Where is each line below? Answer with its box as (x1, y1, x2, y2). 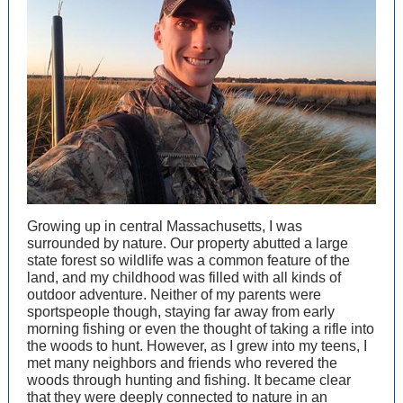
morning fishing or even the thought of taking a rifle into (27, 321, 374, 336)
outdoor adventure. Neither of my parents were (27, 287, 321, 302)
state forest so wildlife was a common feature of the (27, 253, 350, 268)
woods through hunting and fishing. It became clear (27, 372, 351, 388)
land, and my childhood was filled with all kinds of (27, 270, 341, 285)
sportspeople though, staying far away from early (27, 304, 335, 319)
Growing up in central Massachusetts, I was (27, 219, 302, 234)
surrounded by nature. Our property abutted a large (27, 236, 348, 251)
